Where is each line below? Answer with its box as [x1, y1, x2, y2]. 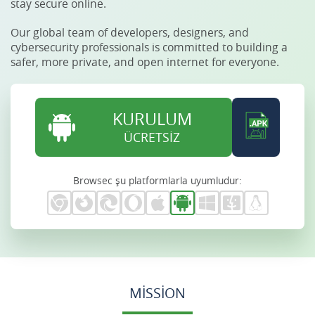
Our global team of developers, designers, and [11, 25, 249, 40]
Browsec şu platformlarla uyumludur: [73, 174, 242, 187]
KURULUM [112, 108, 192, 130]
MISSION [129, 283, 186, 302]
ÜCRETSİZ [124, 129, 180, 146]
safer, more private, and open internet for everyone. [11, 54, 279, 70]
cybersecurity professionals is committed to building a [11, 39, 288, 55]
